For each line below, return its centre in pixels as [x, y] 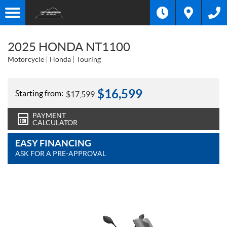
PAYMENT [49, 116]
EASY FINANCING [53, 143]
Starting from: [39, 93]
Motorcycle [26, 59]
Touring [89, 59]
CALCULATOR [55, 123]
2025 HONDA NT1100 [69, 47]
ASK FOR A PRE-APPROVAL [61, 154]
